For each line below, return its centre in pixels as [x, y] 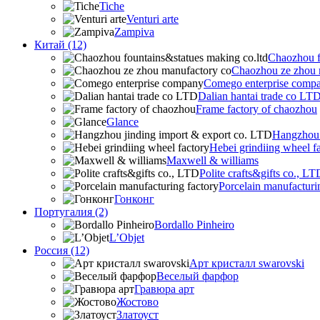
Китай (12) [60, 45]
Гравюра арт [164, 289]
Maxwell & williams [212, 160]
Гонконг [134, 199]
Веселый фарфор [197, 276]
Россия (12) [62, 250]
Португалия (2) [71, 212]
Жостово [137, 302]
